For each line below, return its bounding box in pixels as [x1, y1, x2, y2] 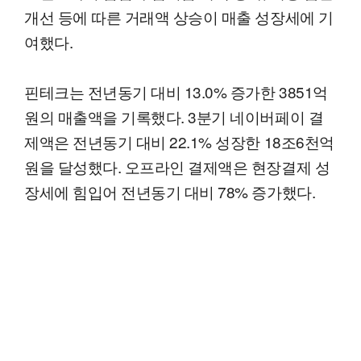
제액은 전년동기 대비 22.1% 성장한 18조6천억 [24, 131, 334, 153]
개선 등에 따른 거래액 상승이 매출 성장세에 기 [24, 6, 334, 28]
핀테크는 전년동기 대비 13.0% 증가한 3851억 [24, 81, 328, 103]
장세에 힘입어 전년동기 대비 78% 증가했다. [24, 180, 316, 203]
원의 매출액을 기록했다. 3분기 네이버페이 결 [24, 106, 324, 128]
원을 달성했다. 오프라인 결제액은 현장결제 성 [24, 156, 330, 178]
